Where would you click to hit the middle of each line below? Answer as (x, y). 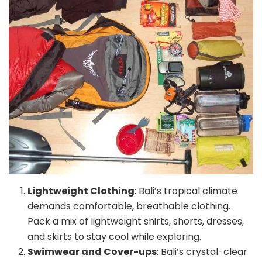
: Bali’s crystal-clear (202, 251)
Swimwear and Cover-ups (92, 251)
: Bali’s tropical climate (186, 191)
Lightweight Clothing (81, 191)
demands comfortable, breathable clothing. (129, 206)
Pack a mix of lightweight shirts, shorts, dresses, (136, 221)
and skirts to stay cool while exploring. (114, 236)
